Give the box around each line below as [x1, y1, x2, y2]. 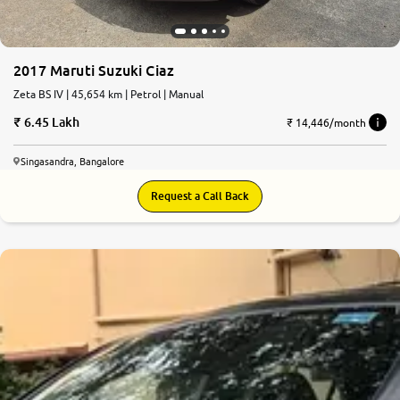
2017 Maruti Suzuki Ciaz [13, 62, 175, 80]
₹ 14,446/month [287, 115, 366, 129]
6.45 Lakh [23, 114, 80, 130]
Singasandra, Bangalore [21, 155, 124, 168]
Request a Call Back [151, 189, 249, 204]
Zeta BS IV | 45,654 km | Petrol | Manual [13, 87, 204, 102]
